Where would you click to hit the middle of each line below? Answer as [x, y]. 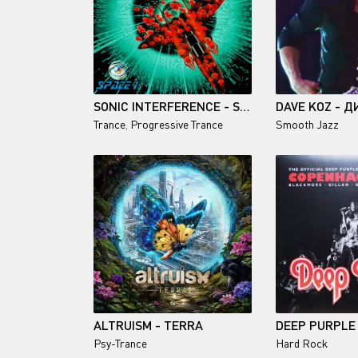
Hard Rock [302, 343]
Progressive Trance [177, 124]
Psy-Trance [120, 343]
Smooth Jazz [307, 124]
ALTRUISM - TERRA [148, 325]
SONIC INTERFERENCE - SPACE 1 [245, 106]
